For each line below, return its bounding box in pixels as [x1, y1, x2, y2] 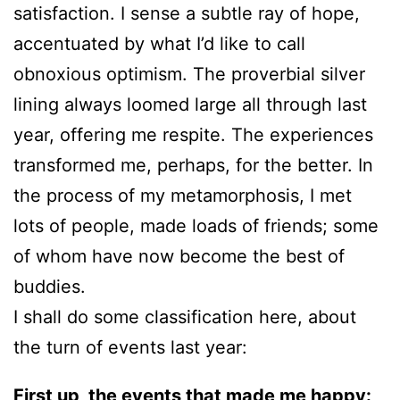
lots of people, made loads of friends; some [13, 215, 379, 237]
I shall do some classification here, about [13, 306, 356, 329]
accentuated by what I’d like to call [13, 33, 305, 55]
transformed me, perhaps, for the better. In [13, 154, 373, 177]
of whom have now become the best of [13, 246, 345, 268]
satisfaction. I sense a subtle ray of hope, [13, 3, 360, 25]
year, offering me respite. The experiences [13, 124, 373, 146]
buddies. [13, 276, 86, 298]
